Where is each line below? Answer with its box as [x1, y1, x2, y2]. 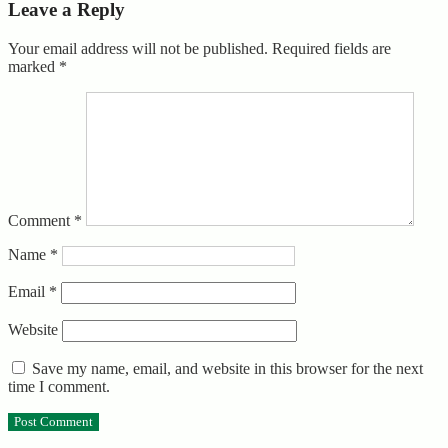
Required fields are [272, 40, 391, 58]
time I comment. [8, 378, 110, 396]
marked [8, 58, 59, 76]
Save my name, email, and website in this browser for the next [32, 360, 423, 378]
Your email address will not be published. [8, 40, 268, 58]
